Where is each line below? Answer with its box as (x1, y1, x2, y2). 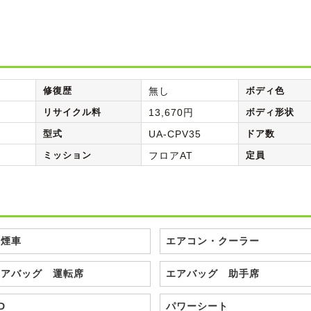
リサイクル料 (43, 107, 101, 118)
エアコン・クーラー (166, 235, 260, 247)
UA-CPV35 (149, 128, 201, 140)
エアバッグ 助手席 (166, 268, 260, 280)
